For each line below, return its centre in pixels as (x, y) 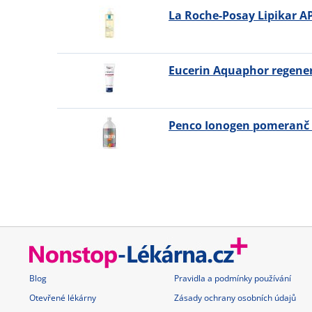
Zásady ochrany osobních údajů (235, 298)
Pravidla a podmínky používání (232, 278)
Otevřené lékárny (63, 298)
